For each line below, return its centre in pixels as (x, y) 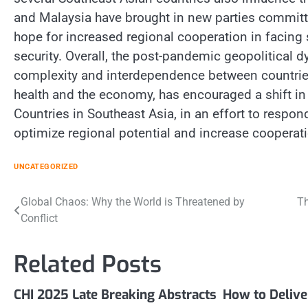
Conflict (39, 218)
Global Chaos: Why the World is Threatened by (133, 201)
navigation (53, 230)
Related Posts (88, 264)
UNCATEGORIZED (46, 166)
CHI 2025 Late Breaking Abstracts (115, 294)
